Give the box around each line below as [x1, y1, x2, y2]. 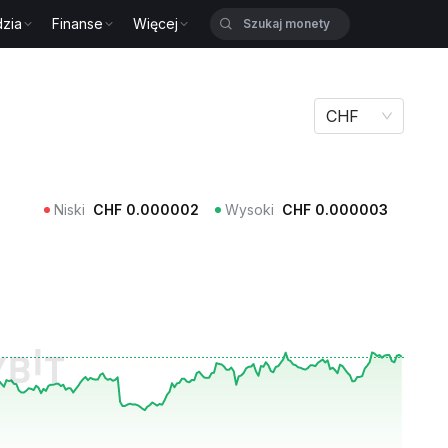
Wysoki [225, 201, 274, 218]
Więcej [133, 15, 179, 32]
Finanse [52, 15, 104, 32]
